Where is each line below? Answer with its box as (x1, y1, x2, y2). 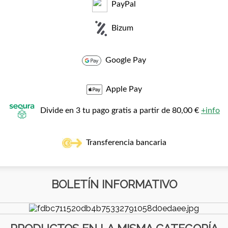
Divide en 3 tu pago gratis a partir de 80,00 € (36, 106, 201, 115)
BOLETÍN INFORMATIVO (51, 177, 177, 191)
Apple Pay (102, 84, 142, 93)
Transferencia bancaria (85, 138, 166, 147)
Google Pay (101, 55, 146, 64)
